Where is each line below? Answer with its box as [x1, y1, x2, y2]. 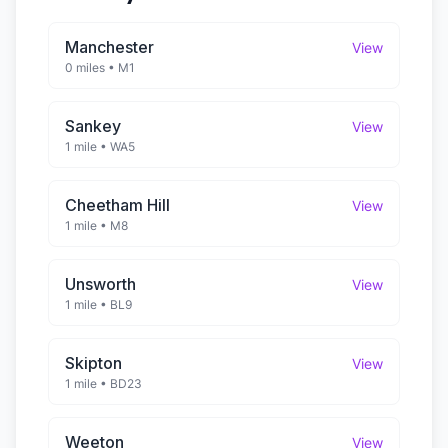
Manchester [65, 37, 154, 57]
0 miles [65, 60, 105, 75]
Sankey [65, 116, 121, 136]
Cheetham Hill [65, 195, 170, 215]
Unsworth [65, 274, 136, 294]
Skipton [65, 353, 122, 373]
